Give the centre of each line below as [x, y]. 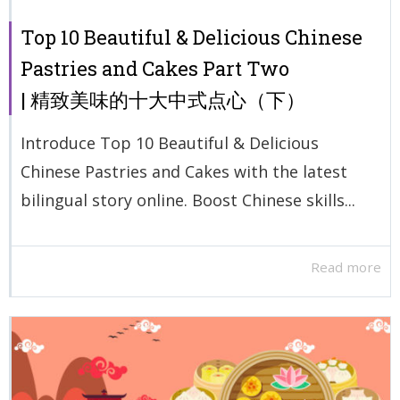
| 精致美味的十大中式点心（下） [163, 99]
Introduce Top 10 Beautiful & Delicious [170, 142]
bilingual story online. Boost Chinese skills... [188, 200]
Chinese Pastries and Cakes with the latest [184, 171]
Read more [346, 267]
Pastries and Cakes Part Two [155, 68]
